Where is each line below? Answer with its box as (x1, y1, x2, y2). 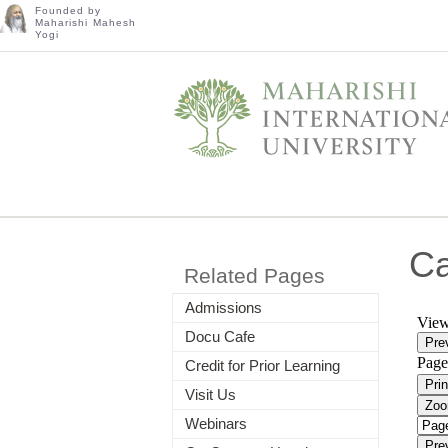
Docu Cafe (185, 328, 255, 345)
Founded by (35, 5, 102, 16)
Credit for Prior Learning (185, 357, 340, 374)
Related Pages (184, 264, 325, 287)
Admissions (185, 299, 262, 316)
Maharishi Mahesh (35, 17, 136, 28)
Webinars (185, 415, 247, 432)
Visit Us (185, 386, 236, 403)
